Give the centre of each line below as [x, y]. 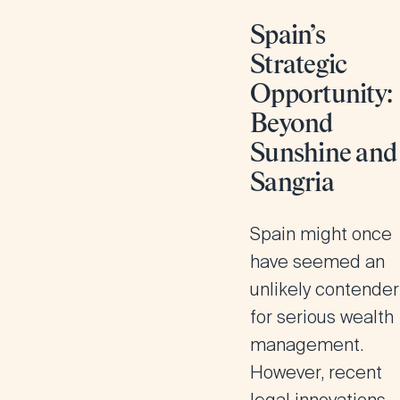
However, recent [316, 372]
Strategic [299, 66]
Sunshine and [323, 154]
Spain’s [287, 37]
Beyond [292, 125]
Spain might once [321, 234]
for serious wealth [322, 317]
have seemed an [317, 262]
